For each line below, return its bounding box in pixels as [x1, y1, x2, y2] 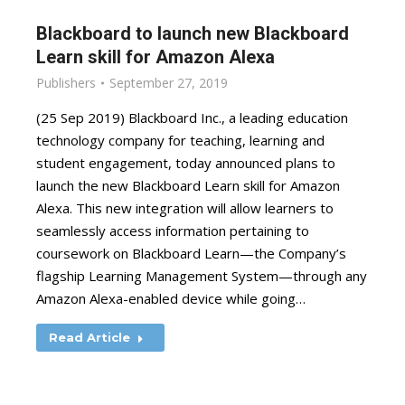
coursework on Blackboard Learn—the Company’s [36, 244, 346, 262]
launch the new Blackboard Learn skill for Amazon [36, 176, 340, 194]
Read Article [49, 330, 130, 344]
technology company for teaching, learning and [36, 131, 325, 149]
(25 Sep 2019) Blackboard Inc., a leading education [36, 108, 348, 127]
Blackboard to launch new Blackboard [36, 23, 349, 44]
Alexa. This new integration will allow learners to [36, 199, 334, 217]
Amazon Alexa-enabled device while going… [36, 289, 306, 307]
